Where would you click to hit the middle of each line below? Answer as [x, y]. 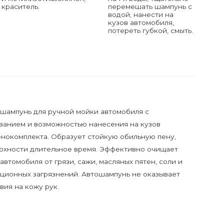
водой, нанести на [140, 15]
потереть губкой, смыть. [150, 31]
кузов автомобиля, [141, 23]
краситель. [20, 7]
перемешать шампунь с [150, 7]
